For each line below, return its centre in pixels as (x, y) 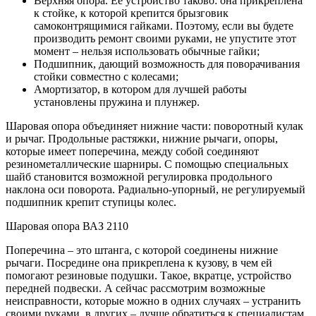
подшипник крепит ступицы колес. (91, 202)
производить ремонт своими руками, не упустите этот (165, 38)
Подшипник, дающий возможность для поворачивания (167, 63)
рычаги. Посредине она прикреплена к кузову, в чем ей (139, 262)
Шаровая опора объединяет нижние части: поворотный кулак (154, 126)
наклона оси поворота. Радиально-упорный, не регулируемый (156, 189)
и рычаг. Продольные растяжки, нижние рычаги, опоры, (142, 138)
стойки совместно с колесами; (106, 76)
